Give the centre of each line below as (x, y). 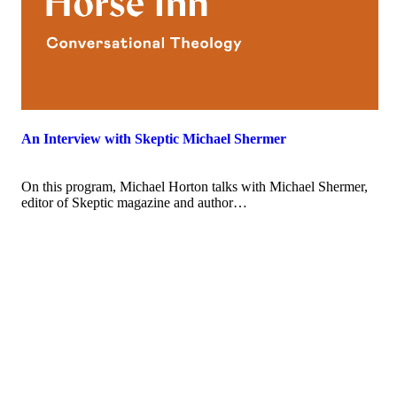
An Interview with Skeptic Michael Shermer (153, 139)
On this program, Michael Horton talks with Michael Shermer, (194, 187)
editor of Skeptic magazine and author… (134, 203)
